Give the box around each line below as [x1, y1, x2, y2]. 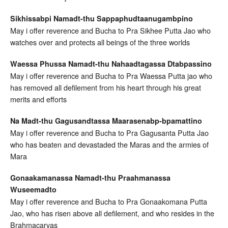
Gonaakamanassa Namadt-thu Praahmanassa [10, 172, 170, 183]
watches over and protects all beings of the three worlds [10, 36, 190, 47]
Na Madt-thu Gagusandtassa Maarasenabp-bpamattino [10, 115, 202, 126]
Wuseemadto [10, 184, 56, 194]
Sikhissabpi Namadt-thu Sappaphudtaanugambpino [10, 13, 193, 23]
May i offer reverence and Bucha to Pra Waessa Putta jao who [10, 70, 212, 81]
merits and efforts [10, 93, 67, 104]
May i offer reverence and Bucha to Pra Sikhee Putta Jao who [10, 24, 211, 36]
